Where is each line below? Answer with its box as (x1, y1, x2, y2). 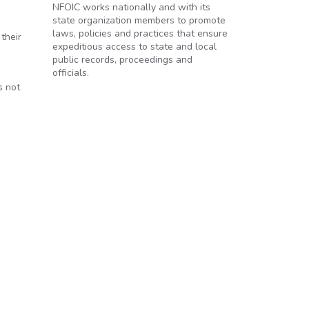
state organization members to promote (52, 14, 226, 27)
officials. (52, 66, 89, 79)
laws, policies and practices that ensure (52, 27, 228, 40)
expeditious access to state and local (52, 40, 217, 53)
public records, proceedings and (52, 53, 192, 66)
